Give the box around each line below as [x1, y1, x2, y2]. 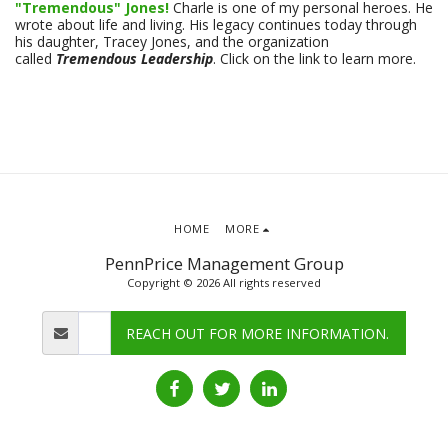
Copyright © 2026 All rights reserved [127, 275, 321, 290]
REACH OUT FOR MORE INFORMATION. [126, 323, 390, 343]
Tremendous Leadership [56, 49, 213, 68]
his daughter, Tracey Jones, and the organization [15, 32, 329, 51]
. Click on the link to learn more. [213, 49, 416, 68]
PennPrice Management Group [104, 252, 344, 275]
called [15, 49, 56, 68]
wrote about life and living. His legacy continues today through [15, 15, 417, 34]
